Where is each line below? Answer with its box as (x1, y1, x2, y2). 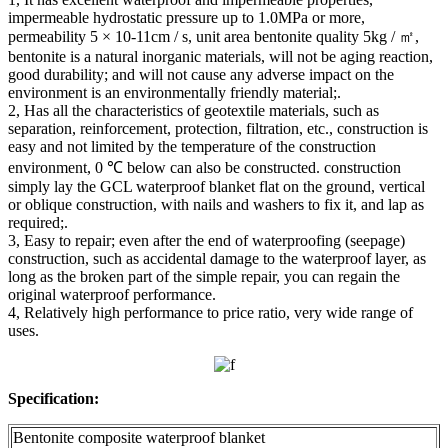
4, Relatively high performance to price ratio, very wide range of (8, 303, 413, 321)
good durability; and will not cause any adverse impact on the (8, 65, 394, 83)
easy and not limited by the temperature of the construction (8, 137, 376, 155)
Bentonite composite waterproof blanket (13, 428, 265, 446)
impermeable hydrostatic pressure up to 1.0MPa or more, (8, 8, 365, 26)
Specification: (8, 389, 99, 407)
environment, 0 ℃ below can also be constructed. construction (8, 158, 401, 176)
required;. (8, 213, 68, 231)
